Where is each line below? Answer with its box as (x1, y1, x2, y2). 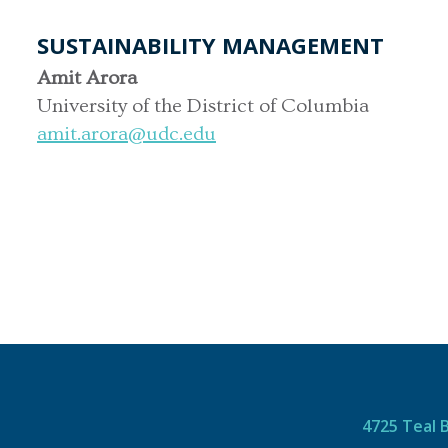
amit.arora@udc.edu (37, 122, 216, 145)
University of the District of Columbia (37, 94, 369, 117)
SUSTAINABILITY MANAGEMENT (37, 29, 384, 60)
